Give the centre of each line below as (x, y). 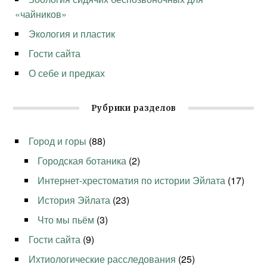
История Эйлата (74, 200)
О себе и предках (67, 73)
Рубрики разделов (133, 108)
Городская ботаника (82, 161)
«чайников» (41, 14)
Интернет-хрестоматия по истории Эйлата (132, 181)
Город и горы (58, 141)
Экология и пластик (72, 34)
